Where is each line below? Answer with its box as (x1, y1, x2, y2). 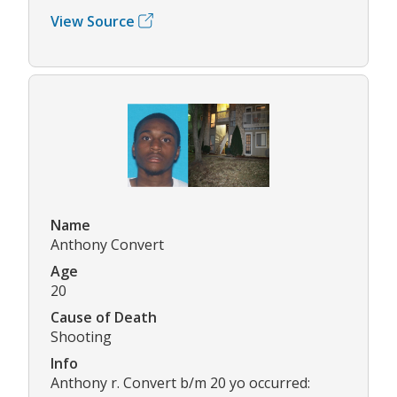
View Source (51, 11, 135, 31)
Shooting (51, 327, 112, 347)
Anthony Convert (51, 235, 164, 255)
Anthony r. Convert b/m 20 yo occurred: (51, 373, 310, 393)
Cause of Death (51, 307, 157, 328)
